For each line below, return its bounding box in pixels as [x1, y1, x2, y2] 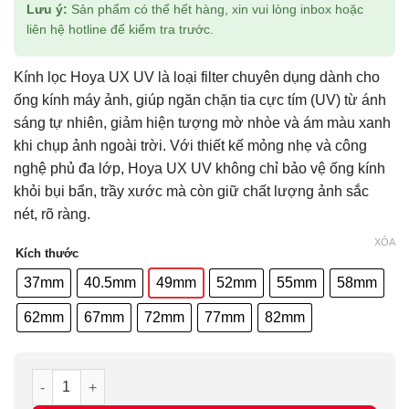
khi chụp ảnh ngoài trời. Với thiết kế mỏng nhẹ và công [14, 137, 367, 153]
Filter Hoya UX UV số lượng [31, 370, 202, 385]
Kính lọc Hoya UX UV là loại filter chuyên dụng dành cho [14, 68, 380, 85]
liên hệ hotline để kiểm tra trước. [26, 21, 214, 37]
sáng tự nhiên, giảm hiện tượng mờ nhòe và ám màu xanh [14, 114, 391, 131]
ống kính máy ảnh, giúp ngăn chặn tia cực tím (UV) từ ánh [14, 91, 386, 108]
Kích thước [16, 246, 79, 260]
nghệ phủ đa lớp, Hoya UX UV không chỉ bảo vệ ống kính [14, 160, 385, 176]
